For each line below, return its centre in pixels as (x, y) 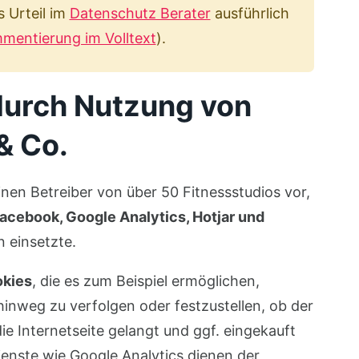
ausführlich (250, 13)
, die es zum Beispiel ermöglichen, (145, 281)
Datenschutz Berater (140, 13)
